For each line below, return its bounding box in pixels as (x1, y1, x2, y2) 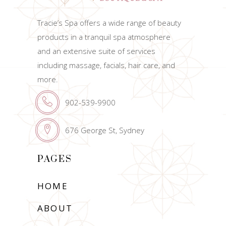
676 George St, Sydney (65, 125, 144, 136)
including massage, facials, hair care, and (37, 60, 175, 70)
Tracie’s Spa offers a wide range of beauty (37, 17, 181, 28)
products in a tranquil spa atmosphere (37, 31, 171, 42)
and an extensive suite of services (37, 45, 155, 56)
